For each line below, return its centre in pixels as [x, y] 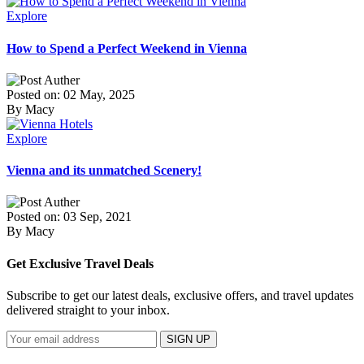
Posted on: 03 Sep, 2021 [69, 217]
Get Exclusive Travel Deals [80, 263]
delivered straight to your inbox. [88, 310]
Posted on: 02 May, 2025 [71, 94]
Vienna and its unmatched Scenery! [104, 171]
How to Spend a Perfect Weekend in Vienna [127, 48]
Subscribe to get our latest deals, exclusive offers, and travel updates [180, 295]
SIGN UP [188, 339]
